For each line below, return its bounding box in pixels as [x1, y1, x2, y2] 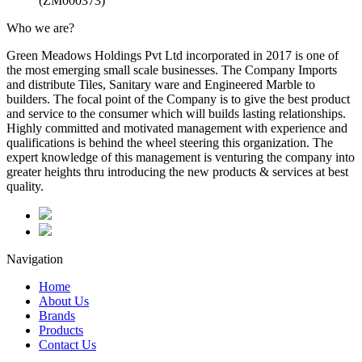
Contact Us [39, 337, 96, 351]
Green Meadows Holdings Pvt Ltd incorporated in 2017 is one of [6, 48, 339, 62]
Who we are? [6, 20, 74, 35]
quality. [6, 179, 44, 193]
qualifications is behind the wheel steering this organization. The [6, 135, 333, 149]
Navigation [6, 251, 63, 266]
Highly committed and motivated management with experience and [6, 120, 347, 135]
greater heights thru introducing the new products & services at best [6, 164, 348, 179]
